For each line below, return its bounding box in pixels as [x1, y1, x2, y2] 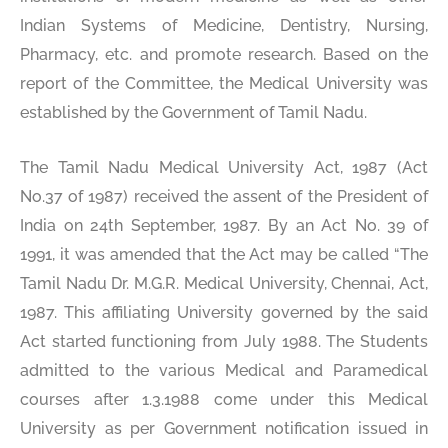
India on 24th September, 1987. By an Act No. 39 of [20, 216, 428, 236]
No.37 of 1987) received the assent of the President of [20, 187, 428, 207]
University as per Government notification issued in [20, 419, 428, 439]
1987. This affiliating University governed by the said [20, 303, 428, 323]
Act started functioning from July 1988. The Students [20, 332, 428, 352]
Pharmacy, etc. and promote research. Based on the [20, 45, 428, 65]
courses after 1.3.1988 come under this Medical [20, 390, 428, 410]
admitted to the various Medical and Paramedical [20, 361, 428, 381]
